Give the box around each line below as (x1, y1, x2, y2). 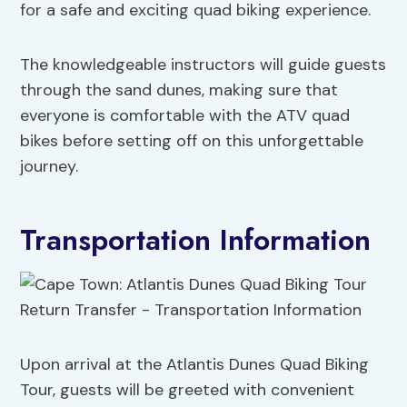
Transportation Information (20, 219, 372, 262)
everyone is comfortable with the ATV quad (20, 104, 351, 127)
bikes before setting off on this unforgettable (20, 130, 364, 153)
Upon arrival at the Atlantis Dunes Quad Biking (20, 353, 370, 376)
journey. (20, 155, 79, 178)
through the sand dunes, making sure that (20, 79, 339, 102)
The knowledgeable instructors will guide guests (20, 54, 387, 76)
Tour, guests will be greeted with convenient (20, 379, 355, 402)
